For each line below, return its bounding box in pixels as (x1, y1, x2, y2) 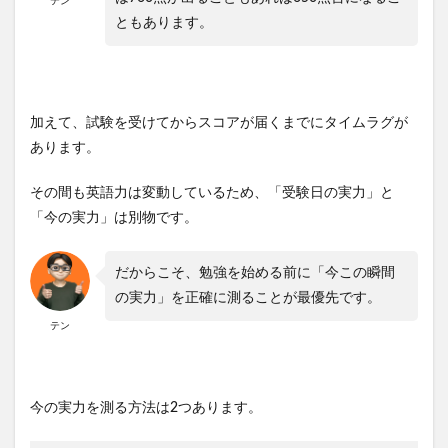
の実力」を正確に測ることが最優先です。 (115, 290, 381, 305)
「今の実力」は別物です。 (30, 210, 198, 225)
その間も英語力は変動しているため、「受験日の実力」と (30, 185, 394, 200)
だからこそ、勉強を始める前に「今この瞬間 (115, 265, 395, 280)
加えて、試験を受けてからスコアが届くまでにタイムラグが (30, 115, 408, 130)
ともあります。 (115, 15, 213, 30)
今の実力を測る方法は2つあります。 (30, 400, 262, 415)
